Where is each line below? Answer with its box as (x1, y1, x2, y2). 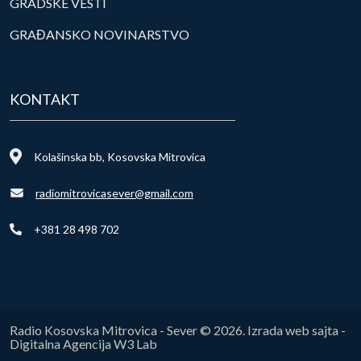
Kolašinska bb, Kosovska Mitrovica (34, 149, 205, 164)
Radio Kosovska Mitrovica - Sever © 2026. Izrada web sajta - (10, 322, 346, 338)
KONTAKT (10, 89, 80, 108)
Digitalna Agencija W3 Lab (10, 335, 157, 351)
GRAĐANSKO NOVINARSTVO (10, 26, 189, 42)
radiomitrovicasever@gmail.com (35, 185, 193, 200)
